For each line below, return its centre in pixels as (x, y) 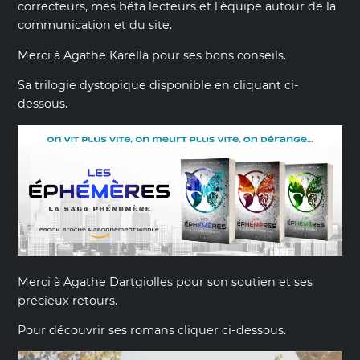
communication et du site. (95, 25)
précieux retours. (68, 300)
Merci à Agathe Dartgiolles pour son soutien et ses (166, 282)
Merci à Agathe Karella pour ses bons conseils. (152, 55)
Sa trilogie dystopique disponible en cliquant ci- (159, 86)
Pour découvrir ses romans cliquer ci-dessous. (152, 330)
